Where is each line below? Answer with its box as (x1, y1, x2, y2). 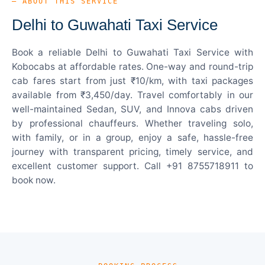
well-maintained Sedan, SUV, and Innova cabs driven (12, 103, 253, 115)
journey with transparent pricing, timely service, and (12, 146, 253, 157)
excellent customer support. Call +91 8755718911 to (12, 160, 253, 172)
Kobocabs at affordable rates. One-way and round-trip (12, 60, 253, 72)
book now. (12, 174, 56, 186)
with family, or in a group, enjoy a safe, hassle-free (12, 131, 253, 143)
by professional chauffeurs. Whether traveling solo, (12, 117, 253, 129)
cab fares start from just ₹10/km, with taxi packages (12, 75, 253, 86)
